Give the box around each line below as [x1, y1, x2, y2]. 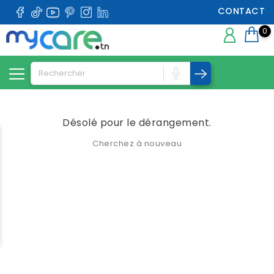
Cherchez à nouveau [92, 138, 182, 150]
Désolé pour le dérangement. [62, 116, 212, 130]
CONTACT [217, 5, 265, 17]
